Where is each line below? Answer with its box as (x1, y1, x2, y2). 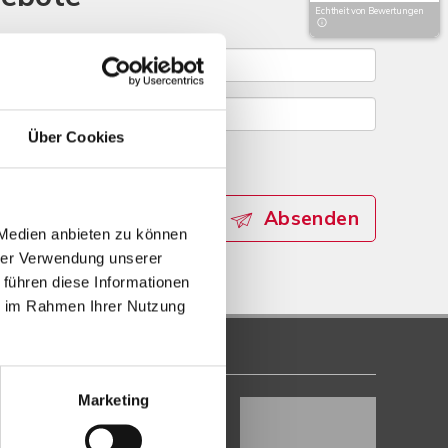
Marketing (78, 391, 149, 409)
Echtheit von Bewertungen (315, 5, 424, 17)
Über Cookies (27, 128, 125, 146)
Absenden (263, 206, 359, 230)
